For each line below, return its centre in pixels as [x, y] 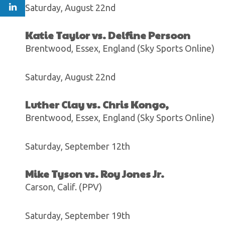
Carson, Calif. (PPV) [64, 187]
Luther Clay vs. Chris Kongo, [97, 104]
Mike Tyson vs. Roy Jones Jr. [95, 174]
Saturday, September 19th [78, 215]
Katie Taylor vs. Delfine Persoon [108, 35]
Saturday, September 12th [78, 146]
